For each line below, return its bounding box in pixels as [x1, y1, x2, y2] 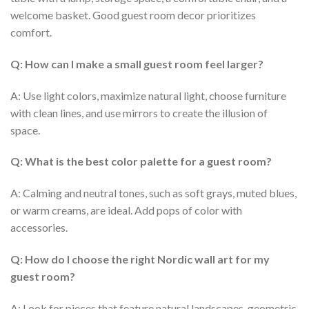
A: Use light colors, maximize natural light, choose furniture [10, 88, 286, 102]
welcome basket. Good [10, 8, 121, 22]
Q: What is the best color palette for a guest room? [10, 154, 272, 168]
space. [10, 123, 40, 137]
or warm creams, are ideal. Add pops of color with [10, 203, 242, 217]
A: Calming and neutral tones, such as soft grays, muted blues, [10, 186, 297, 200]
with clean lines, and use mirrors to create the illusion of [10, 106, 268, 119]
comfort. [10, 26, 52, 39]
